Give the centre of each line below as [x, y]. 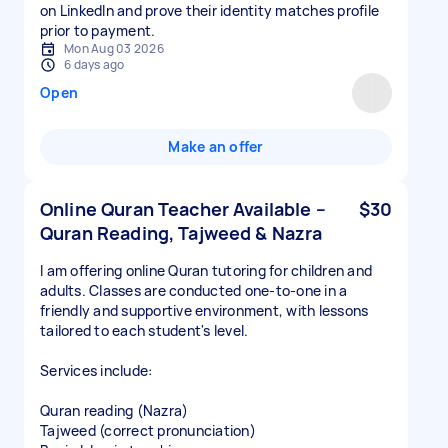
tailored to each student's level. [144, 330]
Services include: [96, 370]
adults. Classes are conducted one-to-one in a [194, 290]
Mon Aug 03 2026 [114, 48]
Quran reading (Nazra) [114, 410]
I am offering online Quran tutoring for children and [206, 270]
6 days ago [94, 64]
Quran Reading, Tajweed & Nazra [181, 233]
